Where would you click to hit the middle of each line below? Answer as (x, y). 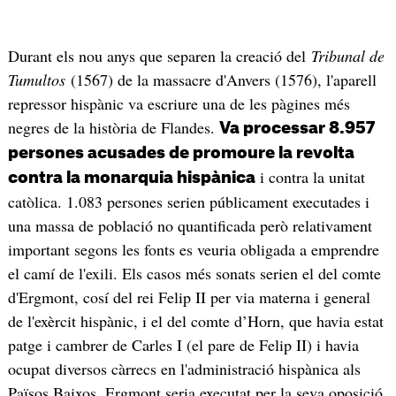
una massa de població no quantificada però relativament (190, 225)
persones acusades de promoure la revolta (181, 152)
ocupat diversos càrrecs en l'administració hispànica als (184, 368)
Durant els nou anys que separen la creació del (159, 55)
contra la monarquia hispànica (131, 177)
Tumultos (36, 79)
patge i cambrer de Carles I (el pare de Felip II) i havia (183, 344)
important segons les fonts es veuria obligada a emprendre (193, 249)
